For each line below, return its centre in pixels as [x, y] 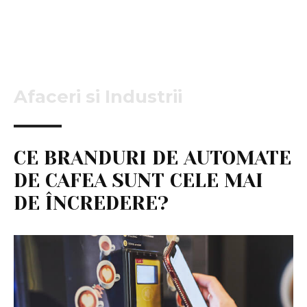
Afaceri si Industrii [98, 96]
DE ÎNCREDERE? [91, 203]
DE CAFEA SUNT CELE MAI [138, 180]
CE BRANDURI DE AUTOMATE [152, 158]
